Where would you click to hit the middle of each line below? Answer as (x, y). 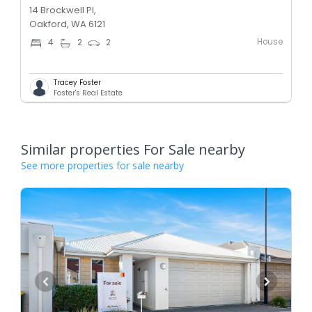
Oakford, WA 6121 (67, 24)
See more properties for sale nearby (102, 165)
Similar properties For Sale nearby (133, 149)
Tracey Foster (77, 82)
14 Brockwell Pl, (63, 10)
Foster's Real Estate (88, 93)
